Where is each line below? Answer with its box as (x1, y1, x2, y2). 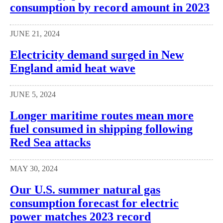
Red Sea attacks (10, 135, 91, 149)
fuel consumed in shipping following (10, 122, 193, 135)
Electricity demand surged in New (10, 48, 184, 61)
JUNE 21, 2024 (10, 29, 60, 38)
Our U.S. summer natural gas (10, 183, 160, 196)
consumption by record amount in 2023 (10, 1, 210, 14)
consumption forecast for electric (10, 196, 179, 210)
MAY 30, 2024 (10, 164, 58, 173)
